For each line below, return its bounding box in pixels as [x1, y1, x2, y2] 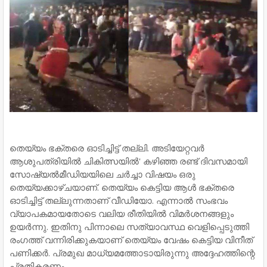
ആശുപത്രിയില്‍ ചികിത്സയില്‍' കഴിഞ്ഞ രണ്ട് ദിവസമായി [10, 154, 247, 167]
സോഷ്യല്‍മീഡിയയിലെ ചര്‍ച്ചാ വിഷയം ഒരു [10, 167, 195, 180]
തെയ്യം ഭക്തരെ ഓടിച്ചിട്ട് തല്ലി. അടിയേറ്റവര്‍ [10, 141, 204, 154]
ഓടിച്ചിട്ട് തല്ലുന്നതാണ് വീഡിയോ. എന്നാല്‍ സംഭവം [10, 194, 228, 206]
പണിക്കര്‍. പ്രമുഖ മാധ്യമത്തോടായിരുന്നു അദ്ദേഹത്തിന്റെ [10, 246, 255, 259]
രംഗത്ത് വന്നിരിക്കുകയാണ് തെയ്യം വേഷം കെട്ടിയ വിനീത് [10, 233, 253, 246]
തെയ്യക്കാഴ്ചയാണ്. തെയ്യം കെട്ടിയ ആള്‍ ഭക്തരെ [10, 181, 234, 193]
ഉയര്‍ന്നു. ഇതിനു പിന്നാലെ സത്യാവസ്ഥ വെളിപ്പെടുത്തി [10, 220, 249, 232]
